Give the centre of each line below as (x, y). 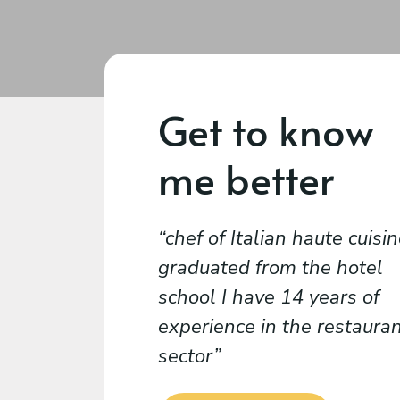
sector (186, 356)
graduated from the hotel (271, 268)
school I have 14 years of (269, 297)
